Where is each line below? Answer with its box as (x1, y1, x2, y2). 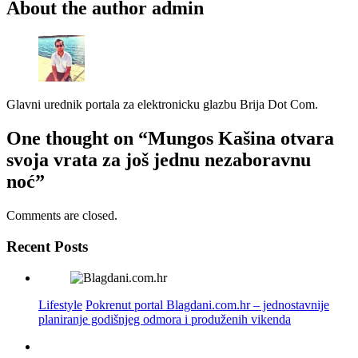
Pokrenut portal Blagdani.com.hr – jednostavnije (86, 297, 329, 312)
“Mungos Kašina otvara (138, 128, 334, 149)
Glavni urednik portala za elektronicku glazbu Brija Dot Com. (6, 97, 318, 112)
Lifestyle (38, 297, 82, 312)
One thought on (6, 128, 133, 149)
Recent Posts (6, 237, 88, 255)
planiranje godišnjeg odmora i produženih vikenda (38, 312, 291, 326)
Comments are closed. (6, 209, 117, 223)
